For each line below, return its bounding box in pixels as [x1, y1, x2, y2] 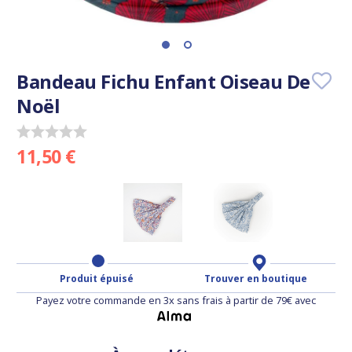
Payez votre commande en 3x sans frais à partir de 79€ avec [36, 293, 316, 308]
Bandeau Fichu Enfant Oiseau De [16, 68, 310, 94]
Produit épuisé [59, 272, 134, 286]
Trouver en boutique [204, 272, 307, 286]
